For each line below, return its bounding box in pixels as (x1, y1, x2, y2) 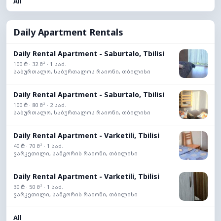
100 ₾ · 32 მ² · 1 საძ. (13, 60, 66, 68)
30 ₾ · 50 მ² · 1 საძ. (13, 183, 63, 190)
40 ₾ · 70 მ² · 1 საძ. (13, 142, 63, 149)
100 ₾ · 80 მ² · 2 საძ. (13, 101, 66, 109)
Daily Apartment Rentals (13, 26, 123, 38)
